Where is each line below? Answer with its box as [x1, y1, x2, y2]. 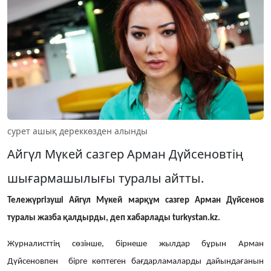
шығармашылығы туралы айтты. [7, 169, 204, 186]
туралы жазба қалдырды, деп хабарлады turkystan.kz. [7, 213, 220, 223]
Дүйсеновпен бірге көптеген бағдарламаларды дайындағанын [7, 256, 264, 266]
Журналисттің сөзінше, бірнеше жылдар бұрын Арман [7, 239, 264, 249]
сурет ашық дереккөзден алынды [7, 125, 148, 137]
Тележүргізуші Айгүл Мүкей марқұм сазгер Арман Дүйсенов [7, 195, 264, 205]
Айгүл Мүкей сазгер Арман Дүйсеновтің [7, 145, 243, 162]
